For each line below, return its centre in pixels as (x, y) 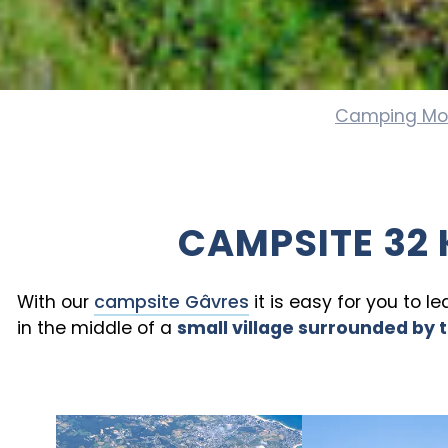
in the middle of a (96, 328)
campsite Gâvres (171, 302)
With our (55, 302)
